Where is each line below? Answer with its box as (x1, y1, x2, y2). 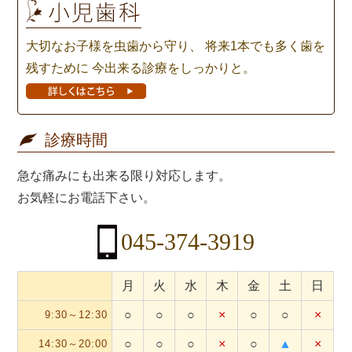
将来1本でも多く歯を (202, 38, 326, 53)
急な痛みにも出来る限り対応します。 (17, 168, 232, 182)
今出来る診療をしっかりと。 (89, 60, 256, 75)
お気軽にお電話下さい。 (17, 190, 156, 204)
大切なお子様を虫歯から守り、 (26, 38, 203, 53)
